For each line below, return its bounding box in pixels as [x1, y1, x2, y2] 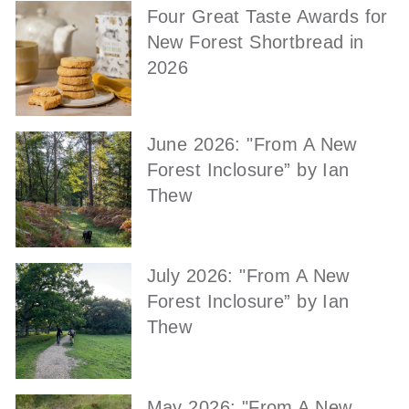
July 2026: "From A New [146, 265, 350, 286]
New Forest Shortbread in [146, 31, 364, 52]
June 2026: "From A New [146, 134, 357, 155]
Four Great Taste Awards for [146, 5, 388, 26]
